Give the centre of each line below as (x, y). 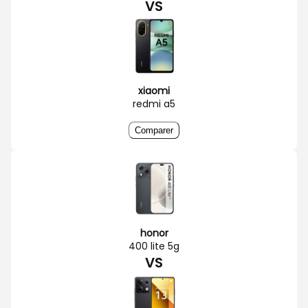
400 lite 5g (154, 246)
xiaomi (154, 90)
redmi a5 (154, 103)
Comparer (154, 130)
